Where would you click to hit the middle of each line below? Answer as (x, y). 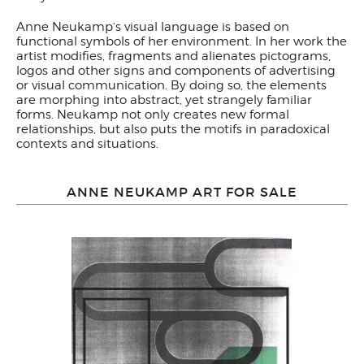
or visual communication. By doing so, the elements (171, 85)
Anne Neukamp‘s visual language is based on (153, 27)
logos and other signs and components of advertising (176, 71)
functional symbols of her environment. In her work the (182, 41)
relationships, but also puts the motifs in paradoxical (173, 129)
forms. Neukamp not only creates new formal (153, 115)
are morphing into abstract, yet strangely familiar (164, 100)
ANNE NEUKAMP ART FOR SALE (182, 192)
